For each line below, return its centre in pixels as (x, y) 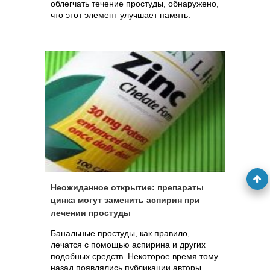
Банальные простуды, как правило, (120, 233)
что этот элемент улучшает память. (121, 15)
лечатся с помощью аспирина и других (128, 245)
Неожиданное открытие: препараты (127, 187)
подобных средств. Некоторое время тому (134, 256)
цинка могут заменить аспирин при (125, 200)
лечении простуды (91, 213)
